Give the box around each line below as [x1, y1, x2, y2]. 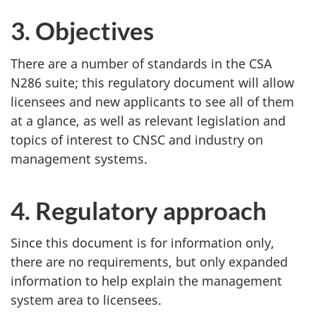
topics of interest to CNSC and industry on [11, 130, 263, 148]
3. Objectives [11, 16, 154, 46]
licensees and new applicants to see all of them [11, 92, 294, 110]
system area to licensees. [11, 291, 162, 309]
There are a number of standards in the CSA [11, 54, 272, 72]
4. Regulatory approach [11, 195, 267, 225]
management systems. [11, 150, 147, 167]
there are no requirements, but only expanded [11, 253, 288, 271]
